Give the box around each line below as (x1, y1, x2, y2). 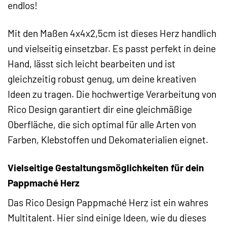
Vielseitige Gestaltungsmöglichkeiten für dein (8, 161, 204, 173)
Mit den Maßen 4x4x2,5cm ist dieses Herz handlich (8, 27, 216, 39)
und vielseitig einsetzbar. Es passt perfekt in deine (8, 42, 216, 54)
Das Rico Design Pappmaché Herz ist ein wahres (8, 197, 208, 209)
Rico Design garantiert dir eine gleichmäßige (8, 103, 192, 115)
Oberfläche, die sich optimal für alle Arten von (8, 118, 196, 130)
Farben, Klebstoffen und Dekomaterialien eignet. (8, 133, 208, 145)
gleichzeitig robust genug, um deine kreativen (8, 72, 196, 85)
